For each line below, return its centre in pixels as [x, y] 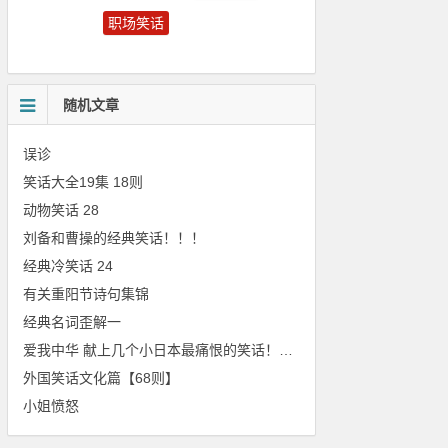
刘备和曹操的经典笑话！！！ [114, 238]
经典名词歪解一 [72, 322]
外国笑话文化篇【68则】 [101, 378]
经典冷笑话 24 [68, 266]
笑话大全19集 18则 [83, 182]
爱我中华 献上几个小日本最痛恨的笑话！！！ [286, 350]
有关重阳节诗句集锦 [86, 294]
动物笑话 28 [61, 210]
